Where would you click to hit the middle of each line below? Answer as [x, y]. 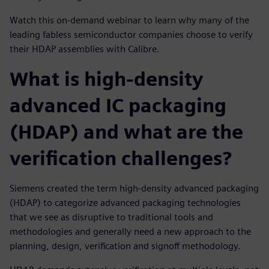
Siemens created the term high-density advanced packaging [134, 188]
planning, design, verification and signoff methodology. [125, 246]
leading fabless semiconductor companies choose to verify [131, 34]
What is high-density [106, 79]
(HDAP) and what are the [126, 131]
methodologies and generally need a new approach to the [130, 231]
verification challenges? [121, 158]
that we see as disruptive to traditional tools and [111, 217]
